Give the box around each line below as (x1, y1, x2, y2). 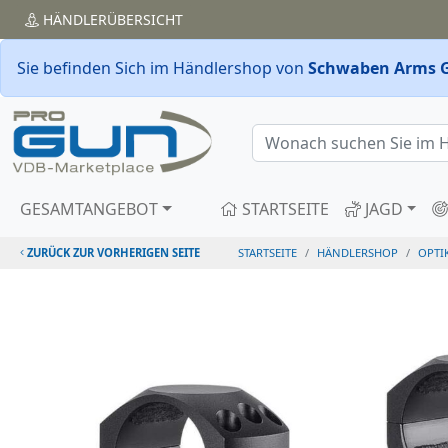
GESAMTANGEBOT (20, 197, 158, 220)
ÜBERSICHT (107, 10, 183, 29)
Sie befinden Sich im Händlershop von (17, 57, 308, 79)
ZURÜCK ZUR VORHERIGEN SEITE (24, 244, 201, 260)
